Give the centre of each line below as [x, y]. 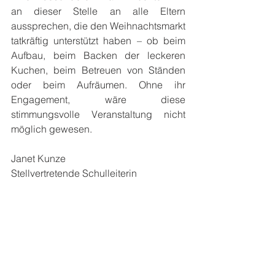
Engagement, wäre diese [98, 99]
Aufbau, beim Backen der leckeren [98, 55]
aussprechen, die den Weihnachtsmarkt [98, 26]
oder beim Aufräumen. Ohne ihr [98, 85]
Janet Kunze [38, 158]
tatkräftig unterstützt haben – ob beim [98, 41]
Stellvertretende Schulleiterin [74, 173]
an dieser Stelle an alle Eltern [98, 11]
